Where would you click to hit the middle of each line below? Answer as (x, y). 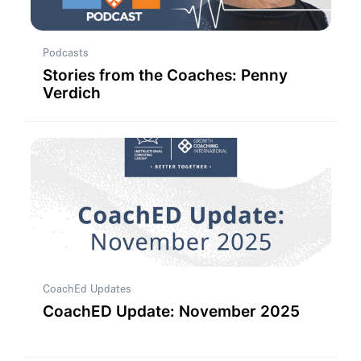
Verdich (71, 93)
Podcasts (65, 52)
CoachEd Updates (87, 288)
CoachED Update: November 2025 (171, 311)
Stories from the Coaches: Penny (165, 75)
